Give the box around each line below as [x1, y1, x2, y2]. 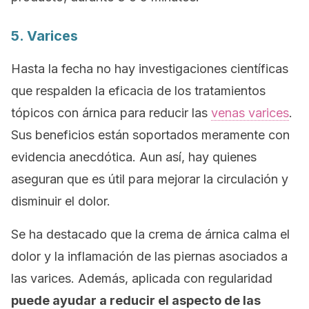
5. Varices [11, 28, 78, 44]
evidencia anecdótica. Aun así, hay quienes [11, 150, 257, 164]
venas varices [211, 106, 289, 120]
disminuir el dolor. [11, 194, 110, 208]
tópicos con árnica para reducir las [11, 106, 211, 120]
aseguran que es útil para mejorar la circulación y [11, 172, 288, 186]
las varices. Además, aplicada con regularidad [11, 271, 272, 286]
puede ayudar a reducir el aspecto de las [11, 293, 261, 308]
